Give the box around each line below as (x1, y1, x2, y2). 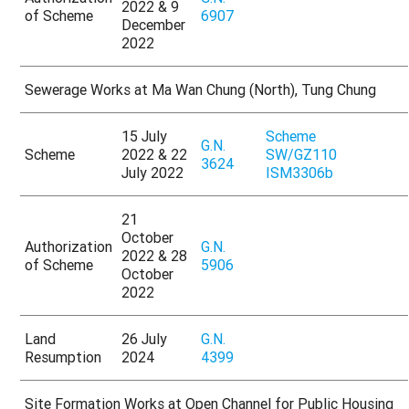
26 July (121, 330, 168, 349)
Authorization (25, 237, 113, 257)
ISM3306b (266, 163, 334, 183)
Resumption (25, 348, 102, 367)
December (121, 16, 186, 35)
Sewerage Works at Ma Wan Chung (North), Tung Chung (25, 80, 377, 100)
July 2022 (121, 163, 184, 183)
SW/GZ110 (266, 145, 338, 164)
